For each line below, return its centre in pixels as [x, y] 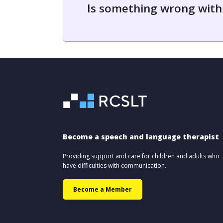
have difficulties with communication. [114, 166]
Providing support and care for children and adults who [141, 156]
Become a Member [103, 189]
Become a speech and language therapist [141, 137]
